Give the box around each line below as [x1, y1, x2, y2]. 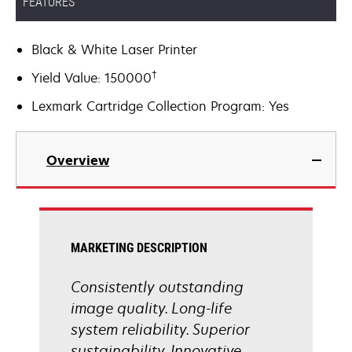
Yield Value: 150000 [31, 69, 152, 86]
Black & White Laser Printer [31, 41, 197, 58]
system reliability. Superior [71, 320, 250, 339]
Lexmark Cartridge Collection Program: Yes [31, 97, 289, 115]
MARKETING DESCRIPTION [71, 240, 207, 255]
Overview [46, 152, 109, 169]
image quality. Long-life [71, 299, 232, 317]
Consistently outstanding [71, 277, 244, 296]
